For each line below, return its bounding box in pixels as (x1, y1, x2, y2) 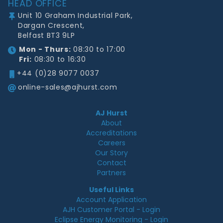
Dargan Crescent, (18, 20, 85, 30)
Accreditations (86, 128, 137, 138)
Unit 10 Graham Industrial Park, (18, 10, 133, 20)
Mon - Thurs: (19, 44, 71, 54)
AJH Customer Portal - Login (63, 205, 160, 215)
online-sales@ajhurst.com (18, 82, 117, 92)
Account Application (76, 195, 147, 205)
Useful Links (89, 185, 134, 195)
